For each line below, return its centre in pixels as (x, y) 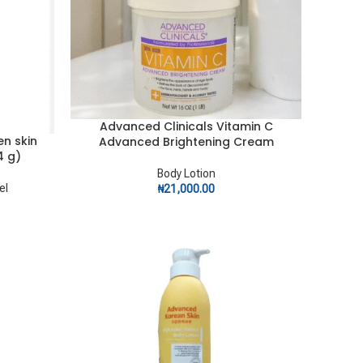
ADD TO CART (105, 127)
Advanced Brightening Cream (186, 142)
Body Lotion (186, 174)
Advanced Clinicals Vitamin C (186, 127)
